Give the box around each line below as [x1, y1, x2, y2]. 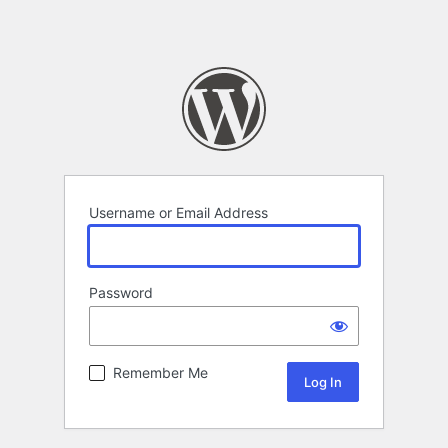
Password [89, 284, 153, 302]
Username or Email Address [89, 204, 268, 222]
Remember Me [113, 364, 208, 382]
